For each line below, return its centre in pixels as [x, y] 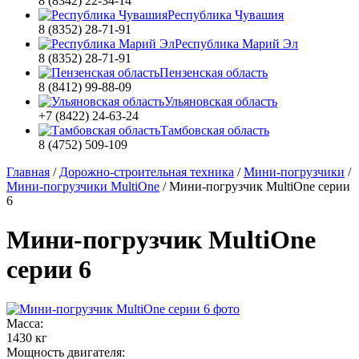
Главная [28, 172]
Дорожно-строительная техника [147, 172]
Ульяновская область [221, 101]
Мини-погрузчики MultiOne [83, 186]
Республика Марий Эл [236, 44]
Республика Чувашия [226, 15]
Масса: [25, 323]
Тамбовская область [215, 130]
